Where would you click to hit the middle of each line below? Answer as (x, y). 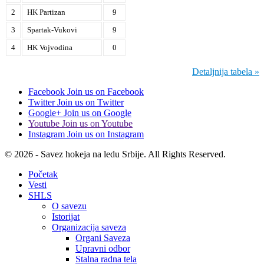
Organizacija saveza (89, 227)
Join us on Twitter (90, 102)
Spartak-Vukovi (52, 29)
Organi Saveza (103, 237)
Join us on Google (98, 113)
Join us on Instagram (105, 134)
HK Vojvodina (50, 47)
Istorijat (66, 216)
